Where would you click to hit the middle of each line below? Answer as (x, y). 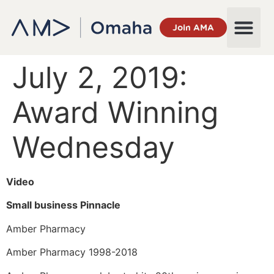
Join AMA (193, 27)
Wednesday (94, 147)
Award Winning (115, 112)
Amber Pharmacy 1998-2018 (72, 252)
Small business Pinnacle (63, 205)
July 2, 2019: (100, 77)
